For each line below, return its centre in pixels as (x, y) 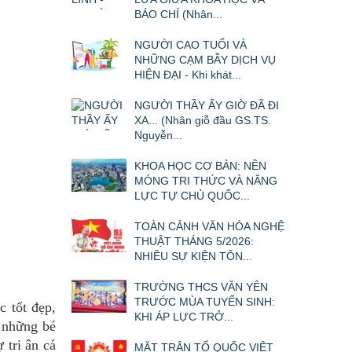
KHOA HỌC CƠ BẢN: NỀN (200, 166)
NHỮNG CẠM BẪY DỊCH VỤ (205, 60)
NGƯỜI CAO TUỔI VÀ (191, 45)
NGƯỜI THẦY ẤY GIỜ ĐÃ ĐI (207, 106)
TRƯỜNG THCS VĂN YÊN (201, 287)
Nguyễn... (158, 136)
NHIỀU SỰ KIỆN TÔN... (193, 257)
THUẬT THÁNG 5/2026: (194, 242)
